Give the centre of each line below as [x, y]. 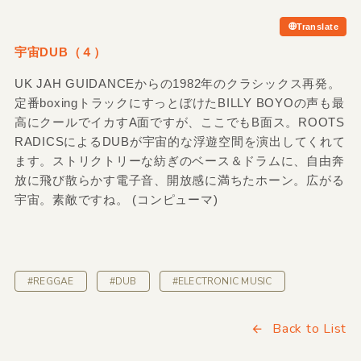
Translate [318, 27]
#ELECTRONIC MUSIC [222, 281]
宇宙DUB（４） [60, 52]
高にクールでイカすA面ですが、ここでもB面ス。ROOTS [179, 122]
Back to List [310, 328]
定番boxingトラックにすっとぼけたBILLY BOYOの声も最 [179, 103]
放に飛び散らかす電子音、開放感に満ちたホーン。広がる [179, 180]
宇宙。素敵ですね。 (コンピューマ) [116, 200]
